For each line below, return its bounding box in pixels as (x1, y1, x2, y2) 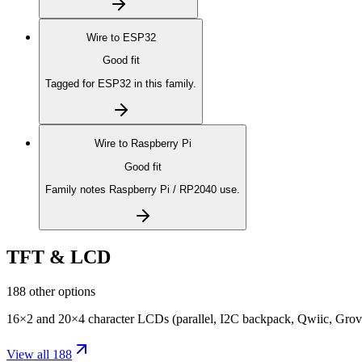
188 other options (6, 284, 95, 299)
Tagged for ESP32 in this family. (45, 77, 196, 90)
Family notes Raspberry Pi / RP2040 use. (45, 183, 240, 196)
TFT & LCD (6, 246, 111, 268)
